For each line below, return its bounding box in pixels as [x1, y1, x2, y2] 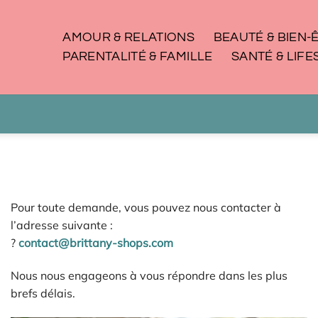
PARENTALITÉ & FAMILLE [62, 50, 213, 63]
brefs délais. [11, 285, 75, 300]
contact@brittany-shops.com [18, 236, 173, 250]
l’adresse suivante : [11, 218, 113, 232]
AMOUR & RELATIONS [62, 31, 195, 44]
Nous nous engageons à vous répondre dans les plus [11, 268, 287, 283]
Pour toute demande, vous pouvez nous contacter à [11, 200, 281, 214]
